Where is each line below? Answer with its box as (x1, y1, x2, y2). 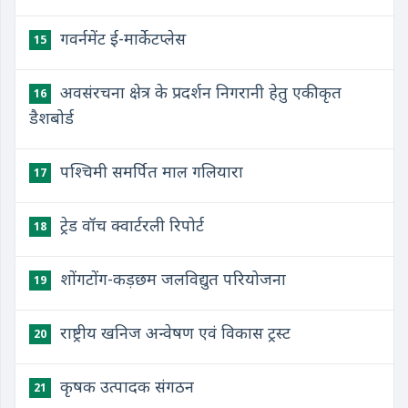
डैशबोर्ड (29, 107, 74, 128)
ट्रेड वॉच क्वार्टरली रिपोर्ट (56, 214, 204, 236)
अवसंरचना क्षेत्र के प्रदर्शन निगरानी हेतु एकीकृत (56, 81, 342, 103)
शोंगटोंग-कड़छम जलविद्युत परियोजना (56, 268, 286, 290)
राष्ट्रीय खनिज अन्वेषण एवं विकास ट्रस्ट (56, 321, 291, 343)
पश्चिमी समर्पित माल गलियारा (56, 160, 243, 182)
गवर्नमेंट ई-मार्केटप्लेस (56, 27, 186, 49)
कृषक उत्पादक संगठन (56, 375, 194, 397)
